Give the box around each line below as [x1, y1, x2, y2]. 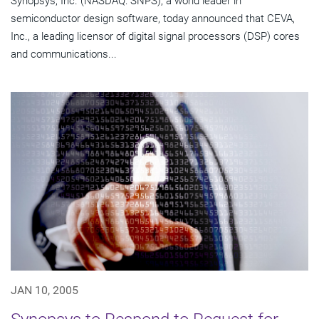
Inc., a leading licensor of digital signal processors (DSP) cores [11, 30, 300, 43]
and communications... [11, 48, 117, 61]
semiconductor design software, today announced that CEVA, [11, 12, 295, 26]
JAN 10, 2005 [11, 283, 78, 297]
